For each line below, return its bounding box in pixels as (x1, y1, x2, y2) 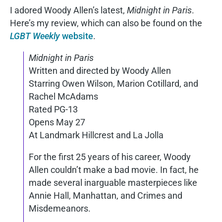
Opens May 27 (29, 117, 85, 127)
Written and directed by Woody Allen (29, 65, 171, 76)
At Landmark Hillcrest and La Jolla (29, 130, 164, 140)
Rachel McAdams (29, 91, 98, 102)
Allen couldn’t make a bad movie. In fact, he (29, 165, 199, 175)
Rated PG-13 (29, 104, 78, 114)
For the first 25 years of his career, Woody (29, 152, 191, 162)
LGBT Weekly (10, 31, 60, 41)
